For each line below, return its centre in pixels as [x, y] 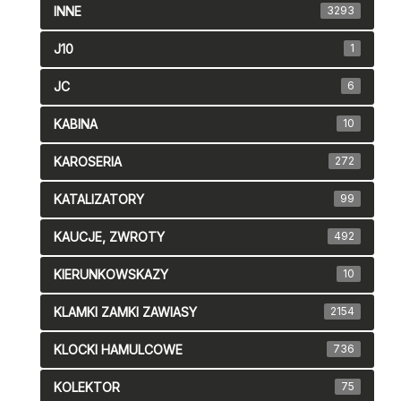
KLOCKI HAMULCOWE [118, 350]
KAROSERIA [88, 162]
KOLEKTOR [87, 388]
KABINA [76, 124]
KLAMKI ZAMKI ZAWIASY [125, 312]
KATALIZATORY [99, 200]
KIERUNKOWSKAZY [111, 275]
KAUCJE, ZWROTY [109, 237]
